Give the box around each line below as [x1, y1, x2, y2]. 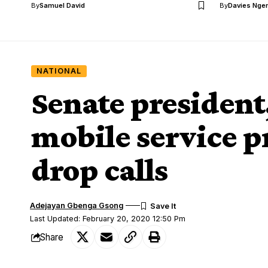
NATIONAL [36, 66, 81, 76]
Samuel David [39, 1, 85, 10]
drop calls [31, 152, 167, 188]
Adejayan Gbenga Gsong [30, 201, 124, 210]
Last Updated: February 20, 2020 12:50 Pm [30, 214, 186, 223]
